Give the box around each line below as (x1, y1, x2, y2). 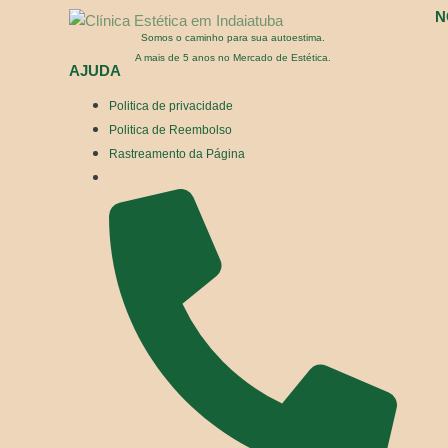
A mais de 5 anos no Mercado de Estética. (135, 52, 332, 64)
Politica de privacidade (109, 99, 233, 114)
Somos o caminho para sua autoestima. (141, 32, 326, 44)
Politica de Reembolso (109, 123, 232, 138)
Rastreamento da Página (109, 147, 245, 162)
